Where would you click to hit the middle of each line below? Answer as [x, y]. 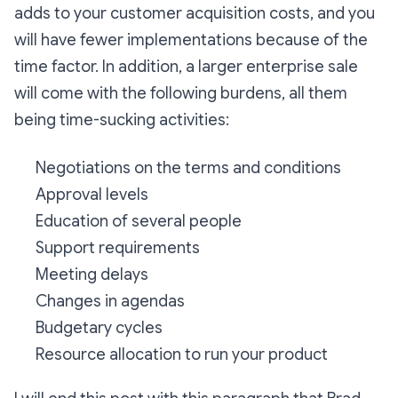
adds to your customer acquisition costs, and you [195, 13]
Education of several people [139, 221]
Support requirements [118, 248]
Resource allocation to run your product [182, 354]
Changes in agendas [110, 301]
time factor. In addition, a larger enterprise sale [186, 67]
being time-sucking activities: [122, 120]
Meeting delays [92, 275]
